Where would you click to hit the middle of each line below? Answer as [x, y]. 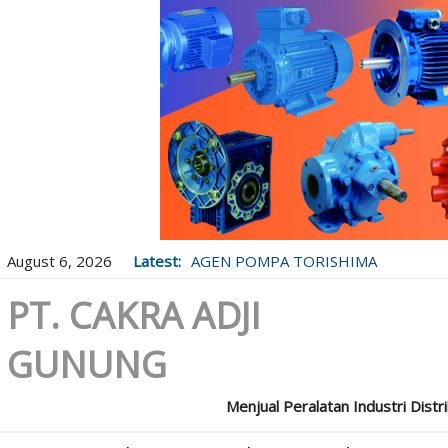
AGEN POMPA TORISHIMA [283, 261]
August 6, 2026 [59, 261]
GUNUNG [86, 364]
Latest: [156, 261]
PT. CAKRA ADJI [133, 315]
